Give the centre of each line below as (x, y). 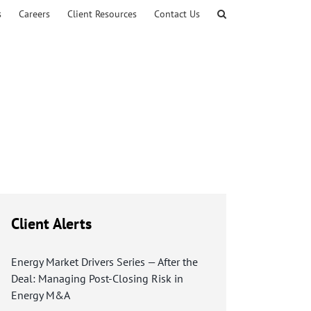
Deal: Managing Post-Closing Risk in (97, 278)
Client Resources (102, 14)
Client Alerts (51, 224)
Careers (34, 14)
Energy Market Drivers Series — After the (104, 262)
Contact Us (177, 14)
